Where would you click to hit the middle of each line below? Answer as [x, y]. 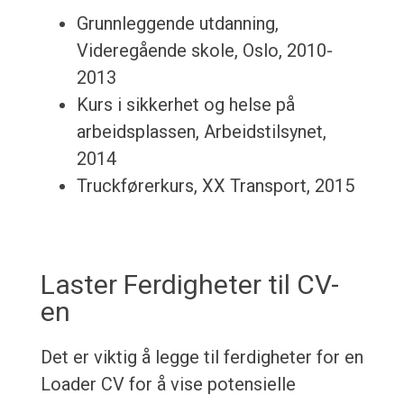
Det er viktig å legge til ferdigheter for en [202, 358]
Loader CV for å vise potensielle [168, 385]
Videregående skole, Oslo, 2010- [204, 51]
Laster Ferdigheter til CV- [189, 285]
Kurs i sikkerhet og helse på [185, 105]
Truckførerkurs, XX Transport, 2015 [215, 186]
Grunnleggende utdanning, [177, 24]
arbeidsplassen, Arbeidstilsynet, [201, 132]
